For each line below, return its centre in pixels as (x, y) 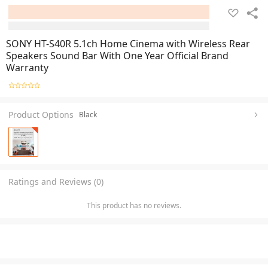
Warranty (27, 68)
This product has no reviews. (134, 205)
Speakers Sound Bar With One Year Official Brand (117, 56)
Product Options (41, 114)
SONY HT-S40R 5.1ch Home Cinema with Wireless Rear (128, 44)
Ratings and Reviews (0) (56, 181)
